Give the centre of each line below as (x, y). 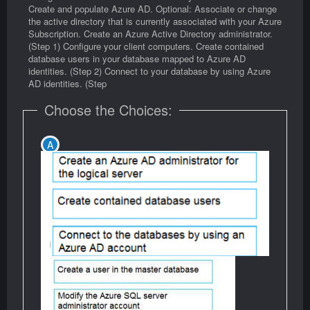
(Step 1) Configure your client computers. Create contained (146, 46)
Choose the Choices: (108, 110)
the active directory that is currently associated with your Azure (155, 21)
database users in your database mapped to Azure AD (137, 59)
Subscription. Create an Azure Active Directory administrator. (151, 34)
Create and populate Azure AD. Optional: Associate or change (153, 9)
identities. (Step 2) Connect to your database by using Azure (149, 71)
